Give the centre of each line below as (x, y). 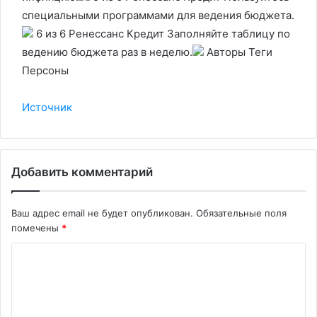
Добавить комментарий (82, 172)
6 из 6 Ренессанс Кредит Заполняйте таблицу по (162, 34)
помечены (36, 228)
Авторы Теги (238, 52)
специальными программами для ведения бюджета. (158, 15)
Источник (47, 107)
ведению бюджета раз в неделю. (107, 52)
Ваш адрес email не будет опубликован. (102, 213)
